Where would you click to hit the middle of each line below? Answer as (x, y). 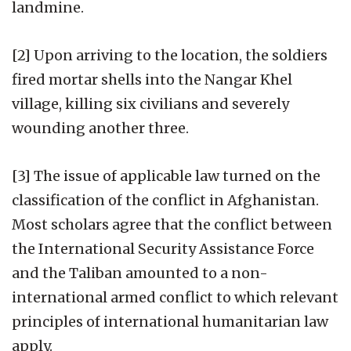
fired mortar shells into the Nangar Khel (152, 79)
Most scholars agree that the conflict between (172, 224)
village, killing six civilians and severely (150, 103)
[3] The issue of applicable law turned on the (166, 175)
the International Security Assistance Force (163, 248)
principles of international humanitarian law (170, 321)
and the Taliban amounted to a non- (140, 273)
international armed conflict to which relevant (175, 297)
